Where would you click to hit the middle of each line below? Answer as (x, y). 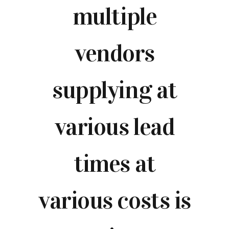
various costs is (114, 201)
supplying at (114, 90)
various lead (114, 127)
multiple (114, 17)
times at (114, 164)
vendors (114, 53)
